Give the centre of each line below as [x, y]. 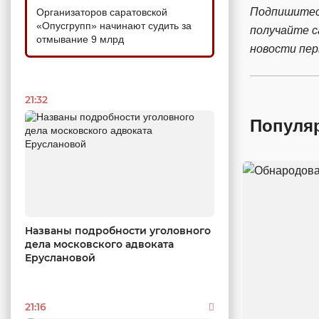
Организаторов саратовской [102, 12]
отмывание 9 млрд [80, 40]
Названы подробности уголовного [118, 230]
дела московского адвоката [99, 244]
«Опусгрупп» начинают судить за [114, 26]
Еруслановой [60, 257]
